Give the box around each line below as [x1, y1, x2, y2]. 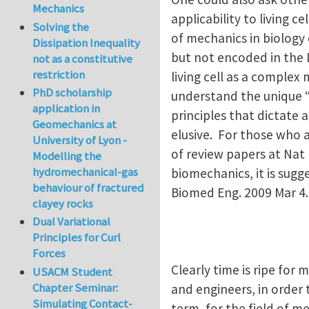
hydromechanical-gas [32, 164, 139, 180]
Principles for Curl [32, 230, 121, 246]
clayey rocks [32, 196, 94, 212]
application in [32, 101, 101, 117]
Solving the [32, 19, 90, 34]
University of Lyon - [32, 132, 128, 148]
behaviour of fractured [32, 180, 144, 196]
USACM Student [32, 263, 113, 279]
